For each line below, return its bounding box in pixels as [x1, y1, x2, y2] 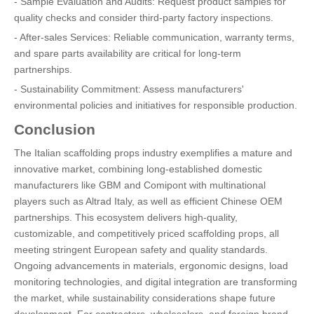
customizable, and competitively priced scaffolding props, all [14, 228, 279, 239]
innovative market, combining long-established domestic [14, 163, 262, 175]
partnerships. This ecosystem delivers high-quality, [14, 212, 238, 223]
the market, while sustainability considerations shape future [14, 292, 275, 303]
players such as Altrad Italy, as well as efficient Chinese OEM [14, 196, 282, 207]
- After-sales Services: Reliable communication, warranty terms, [14, 32, 294, 43]
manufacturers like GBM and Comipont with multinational [14, 179, 266, 191]
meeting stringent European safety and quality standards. [14, 244, 268, 255]
